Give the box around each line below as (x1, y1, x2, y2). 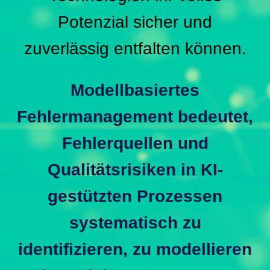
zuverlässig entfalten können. (24, 39, 246, 58)
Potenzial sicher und (58, 13, 212, 32)
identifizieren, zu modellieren (18, 240, 252, 259)
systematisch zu (69, 213, 201, 233)
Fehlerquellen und (61, 134, 209, 153)
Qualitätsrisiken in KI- (47, 160, 223, 180)
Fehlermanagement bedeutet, (17, 107, 253, 127)
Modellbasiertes (71, 81, 199, 100)
